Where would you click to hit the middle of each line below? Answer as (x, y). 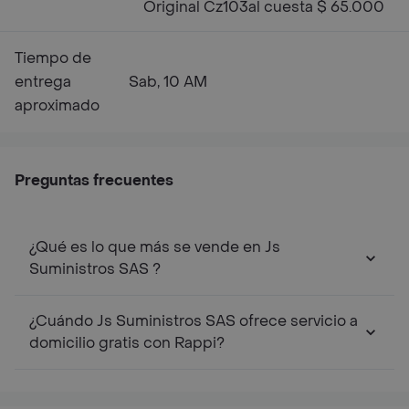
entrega (43, 82)
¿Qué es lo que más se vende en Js (155, 247)
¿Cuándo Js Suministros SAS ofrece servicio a (134, 321)
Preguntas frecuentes (94, 180)
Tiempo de (53, 58)
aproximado (57, 105)
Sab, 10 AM (168, 82)
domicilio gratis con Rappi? (127, 343)
